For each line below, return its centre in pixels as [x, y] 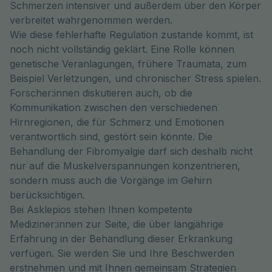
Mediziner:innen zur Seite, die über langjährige [117, 224]
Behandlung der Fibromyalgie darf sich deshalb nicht [131, 151]
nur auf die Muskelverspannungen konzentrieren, [125, 166]
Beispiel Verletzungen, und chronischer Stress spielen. [135, 78]
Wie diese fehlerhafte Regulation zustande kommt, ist [131, 35]
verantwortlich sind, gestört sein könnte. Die [111, 137]
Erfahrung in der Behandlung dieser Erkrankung [121, 239]
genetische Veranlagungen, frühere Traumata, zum [128, 64]
